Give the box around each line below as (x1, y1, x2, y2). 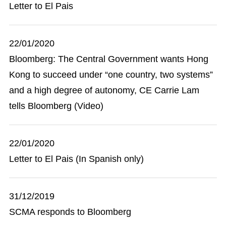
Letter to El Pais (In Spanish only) (9, 154, 144, 164)
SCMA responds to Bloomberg (9, 207, 131, 217)
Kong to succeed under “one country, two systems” (9, 70, 213, 80)
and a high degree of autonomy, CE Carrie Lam (9, 85, 199, 95)
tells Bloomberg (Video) (9, 101, 103, 111)
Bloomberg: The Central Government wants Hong (9, 54, 208, 64)
